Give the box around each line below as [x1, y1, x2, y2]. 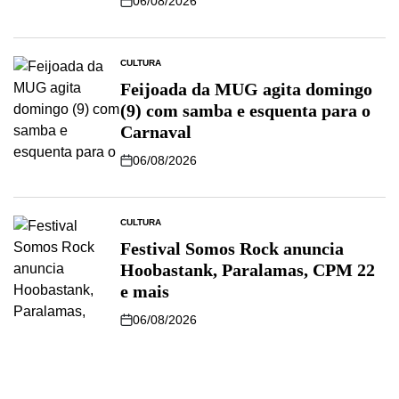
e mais [120, 281, 169, 301]
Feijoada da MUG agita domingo [120, 78, 372, 99]
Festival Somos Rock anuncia [120, 238, 344, 258]
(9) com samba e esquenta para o [120, 100, 370, 120]
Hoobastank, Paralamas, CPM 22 [120, 259, 375, 280]
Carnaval [120, 121, 191, 142]
